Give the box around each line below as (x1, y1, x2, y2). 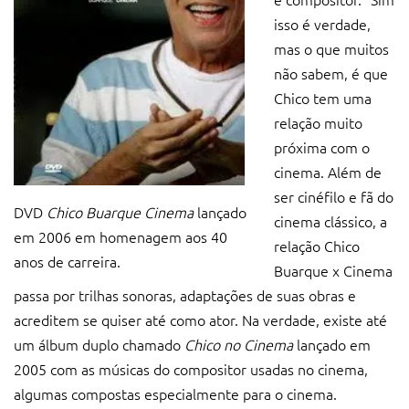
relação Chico (274, 235, 360, 256)
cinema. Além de (274, 161, 382, 182)
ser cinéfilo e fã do (274, 185, 393, 206)
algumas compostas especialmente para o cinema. (14, 383, 337, 404)
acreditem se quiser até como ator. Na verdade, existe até (14, 309, 387, 330)
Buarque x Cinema (274, 259, 393, 280)
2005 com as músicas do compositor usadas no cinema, (14, 358, 368, 379)
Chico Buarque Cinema (47, 201, 197, 222)
